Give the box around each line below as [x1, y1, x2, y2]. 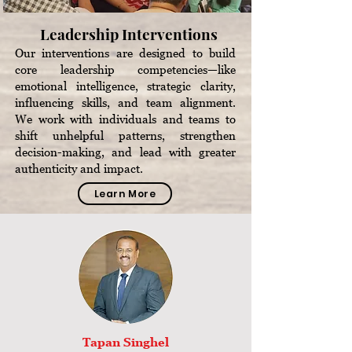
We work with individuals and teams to [15, 112, 236, 126]
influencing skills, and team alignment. [15, 95, 236, 109]
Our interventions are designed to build [15, 46, 236, 60]
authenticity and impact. [15, 161, 143, 175]
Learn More [93, 186, 156, 200]
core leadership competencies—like [15, 62, 236, 76]
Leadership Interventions [40, 24, 218, 44]
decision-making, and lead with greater [15, 145, 236, 159]
